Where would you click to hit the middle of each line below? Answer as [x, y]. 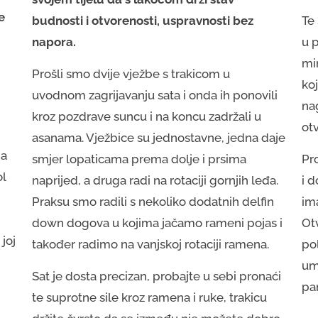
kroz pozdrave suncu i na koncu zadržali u [147, 117]
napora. [54, 42]
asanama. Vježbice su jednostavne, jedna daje [159, 138]
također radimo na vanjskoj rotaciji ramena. [152, 245]
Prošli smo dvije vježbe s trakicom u [131, 74]
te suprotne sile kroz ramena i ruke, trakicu [150, 298]
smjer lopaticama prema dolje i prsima [139, 159]
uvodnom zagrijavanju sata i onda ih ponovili [155, 95]
